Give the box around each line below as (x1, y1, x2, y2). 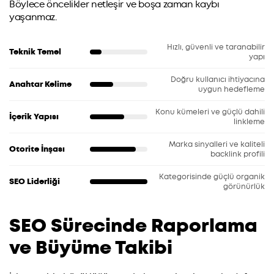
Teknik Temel (9, 46, 61, 57)
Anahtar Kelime (9, 78, 72, 89)
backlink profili (210, 149, 265, 159)
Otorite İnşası (9, 143, 65, 154)
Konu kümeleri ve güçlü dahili (155, 106, 265, 117)
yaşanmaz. (9, 10, 57, 23)
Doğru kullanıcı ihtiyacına (171, 74, 265, 84)
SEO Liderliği (9, 176, 60, 187)
